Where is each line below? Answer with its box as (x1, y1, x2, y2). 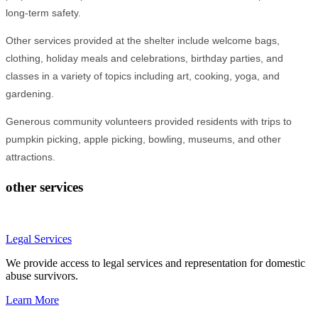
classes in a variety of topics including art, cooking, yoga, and (6, 70, 280, 82)
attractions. (6, 151, 55, 163)
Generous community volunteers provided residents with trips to (6, 116, 292, 128)
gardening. (6, 88, 54, 100)
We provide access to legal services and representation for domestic (6, 256, 305, 269)
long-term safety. (6, 7, 81, 19)
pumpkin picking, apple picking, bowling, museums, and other (6, 133, 281, 146)
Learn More (6, 293, 59, 306)
